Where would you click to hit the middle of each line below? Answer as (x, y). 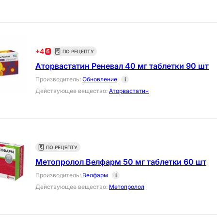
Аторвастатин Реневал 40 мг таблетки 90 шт (122, 66)
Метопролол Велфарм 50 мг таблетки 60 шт (121, 162)
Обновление (100, 79)
